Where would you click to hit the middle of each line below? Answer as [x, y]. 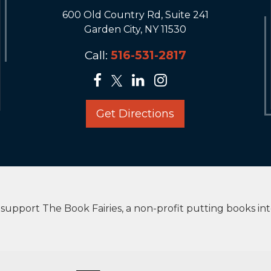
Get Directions [135, 114]
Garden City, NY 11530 [135, 29]
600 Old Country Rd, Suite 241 [135, 15]
